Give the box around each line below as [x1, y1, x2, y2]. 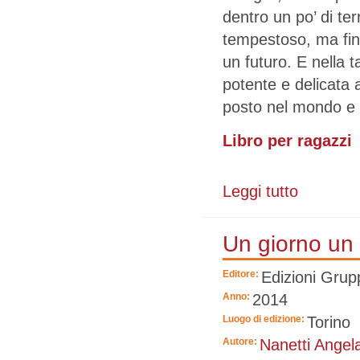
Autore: [223, 336, 260, 348]
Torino [307, 313, 350, 332]
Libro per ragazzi [223, 132, 352, 149]
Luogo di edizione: [223, 313, 307, 325]
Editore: [223, 268, 261, 280]
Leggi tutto [223, 182, 298, 201]
